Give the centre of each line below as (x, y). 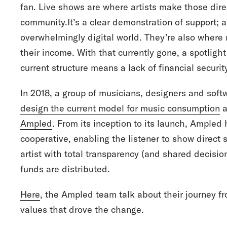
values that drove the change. (82, 210)
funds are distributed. (65, 169)
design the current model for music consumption (120, 108)
